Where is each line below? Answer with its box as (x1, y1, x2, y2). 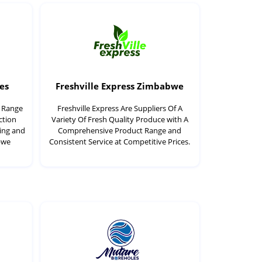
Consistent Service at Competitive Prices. (49, 136, 191, 147)
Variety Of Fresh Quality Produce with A (51, 114, 188, 125)
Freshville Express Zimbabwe (56, 80, 184, 92)
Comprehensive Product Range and (58, 125, 182, 136)
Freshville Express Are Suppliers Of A (57, 103, 182, 114)
